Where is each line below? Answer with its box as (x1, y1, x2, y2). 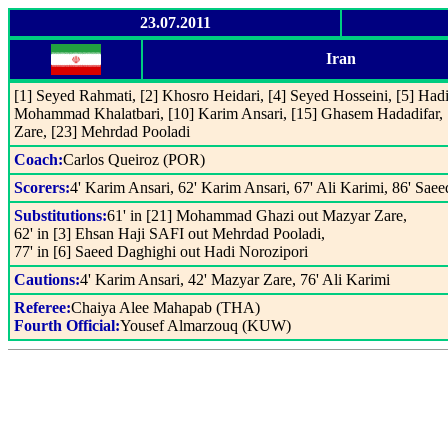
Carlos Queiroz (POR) (63, 151, 205, 168)
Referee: (14, 299, 71, 316)
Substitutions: (14, 207, 107, 224)
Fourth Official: (14, 317, 120, 334)
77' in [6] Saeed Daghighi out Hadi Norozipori (14, 243, 308, 260)
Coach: (14, 151, 63, 168)
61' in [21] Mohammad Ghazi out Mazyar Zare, (107, 207, 407, 224)
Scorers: (14, 179, 70, 196)
